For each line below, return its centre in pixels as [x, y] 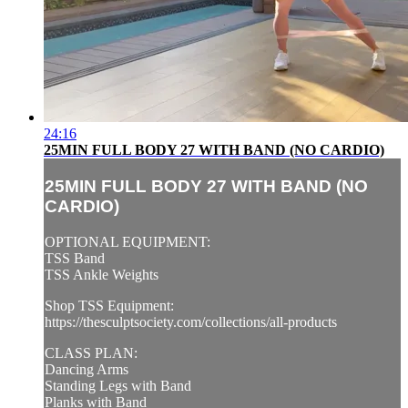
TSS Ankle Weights [102, 274]
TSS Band [75, 258]
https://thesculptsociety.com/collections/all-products [191, 321]
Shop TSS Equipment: [109, 305]
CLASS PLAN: [91, 352]
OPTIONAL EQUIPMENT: [127, 241]
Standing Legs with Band [118, 385]
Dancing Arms [87, 369]
